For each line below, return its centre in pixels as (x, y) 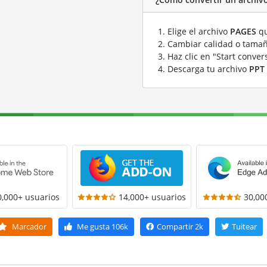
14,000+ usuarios (153, 197)
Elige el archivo (199, 31)
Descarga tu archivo (208, 69)
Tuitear (244, 226)
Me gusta (93, 226)
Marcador (28, 226)
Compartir (175, 226)
